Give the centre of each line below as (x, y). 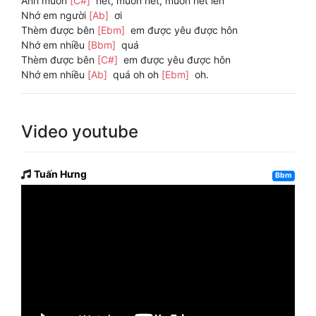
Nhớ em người (55, 16)
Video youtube (80, 132)
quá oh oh (136, 75)
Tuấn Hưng (60, 174)
